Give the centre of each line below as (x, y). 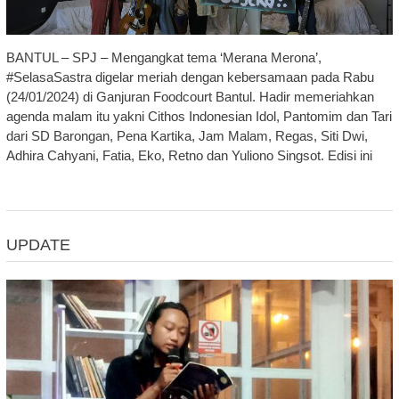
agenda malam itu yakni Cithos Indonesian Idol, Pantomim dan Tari (199, 116)
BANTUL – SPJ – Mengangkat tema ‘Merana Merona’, (163, 57)
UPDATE (38, 244)
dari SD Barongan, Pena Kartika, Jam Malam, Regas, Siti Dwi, (187, 135)
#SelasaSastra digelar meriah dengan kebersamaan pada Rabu (190, 77)
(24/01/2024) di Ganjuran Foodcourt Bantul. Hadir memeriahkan (190, 96)
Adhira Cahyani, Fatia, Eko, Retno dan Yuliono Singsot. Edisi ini (189, 155)
